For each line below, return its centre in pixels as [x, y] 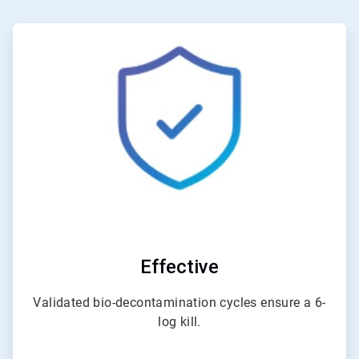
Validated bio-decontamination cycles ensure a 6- [179, 302]
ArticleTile [203, 30]
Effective [179, 266]
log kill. [179, 321]
